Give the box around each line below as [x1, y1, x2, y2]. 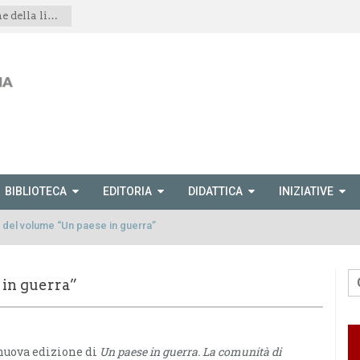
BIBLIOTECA [5, 184, 67, 198]
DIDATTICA [188, 184, 243, 198]
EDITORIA [103, 184, 152, 198]
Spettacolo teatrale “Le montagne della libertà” [47, 10, 58, 22]
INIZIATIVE [279, 184, 333, 198]
